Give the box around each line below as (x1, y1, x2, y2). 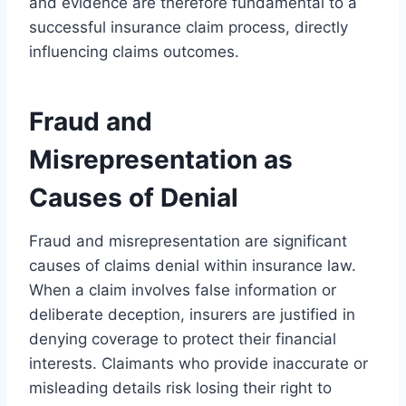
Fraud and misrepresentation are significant (29, 231, 347, 250)
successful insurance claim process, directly (29, 17, 348, 36)
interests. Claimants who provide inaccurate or (29, 353, 368, 372)
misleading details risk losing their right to (29, 378, 332, 397)
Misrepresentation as (29, 143, 293, 175)
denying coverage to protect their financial (29, 329, 336, 348)
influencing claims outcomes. (29, 42, 239, 61)
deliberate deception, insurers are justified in (29, 304, 355, 324)
